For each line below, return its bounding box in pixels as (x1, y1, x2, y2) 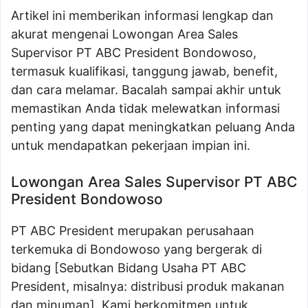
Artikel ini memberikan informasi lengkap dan (11, 8, 274, 23)
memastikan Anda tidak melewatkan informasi (11, 101, 280, 115)
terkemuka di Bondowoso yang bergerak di (11, 242, 262, 256)
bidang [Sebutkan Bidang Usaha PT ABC (11, 261, 246, 275)
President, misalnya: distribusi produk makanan (11, 279, 285, 294)
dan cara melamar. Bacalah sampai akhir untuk (11, 82, 281, 97)
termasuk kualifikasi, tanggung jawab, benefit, (11, 64, 278, 78)
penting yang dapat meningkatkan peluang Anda (11, 120, 295, 134)
